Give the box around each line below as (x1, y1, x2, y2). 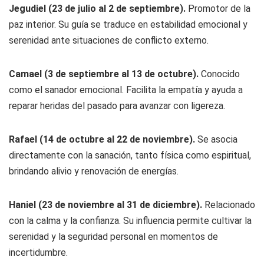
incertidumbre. (9, 247, 68, 258)
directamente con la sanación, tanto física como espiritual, (9, 150, 251, 161)
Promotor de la (188, 3, 250, 14)
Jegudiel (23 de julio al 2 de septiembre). (9, 3, 188, 14)
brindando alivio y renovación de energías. (9, 166, 179, 177)
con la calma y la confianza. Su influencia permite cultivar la (9, 215, 252, 226)
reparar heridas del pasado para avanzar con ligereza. (9, 100, 225, 111)
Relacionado (202, 199, 255, 210)
